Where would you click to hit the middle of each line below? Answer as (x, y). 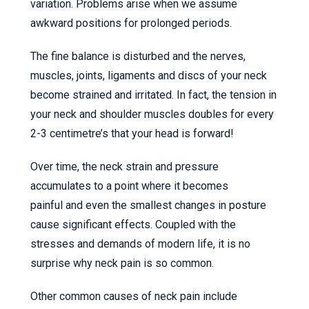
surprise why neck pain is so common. (122, 263)
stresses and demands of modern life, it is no (140, 244)
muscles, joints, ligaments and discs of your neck (149, 76)
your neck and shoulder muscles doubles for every (152, 114)
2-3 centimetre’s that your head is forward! (132, 133)
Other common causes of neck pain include (134, 296)
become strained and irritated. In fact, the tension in (153, 95)
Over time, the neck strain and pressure (124, 167)
